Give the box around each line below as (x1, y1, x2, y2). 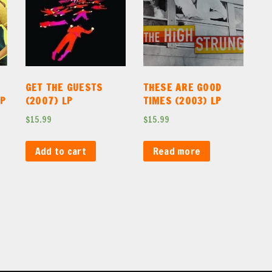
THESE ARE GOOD (143, 81, 222, 95)
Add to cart (35, 144, 87, 158)
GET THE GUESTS (25, 81, 103, 95)
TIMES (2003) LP (143, 94, 222, 108)
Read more (152, 144, 201, 158)
